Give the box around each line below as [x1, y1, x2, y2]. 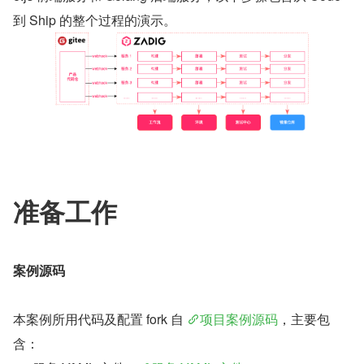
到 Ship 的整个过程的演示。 [13, 10, 176, 29]
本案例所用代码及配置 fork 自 [13, 310, 187, 329]
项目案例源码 [200, 310, 278, 329]
